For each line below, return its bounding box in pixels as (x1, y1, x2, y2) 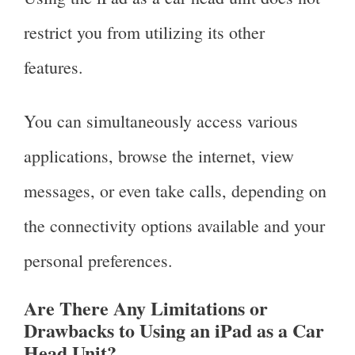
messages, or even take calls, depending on (24, 178, 326, 202)
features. (24, 55, 89, 78)
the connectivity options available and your (24, 213, 325, 237)
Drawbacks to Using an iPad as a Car (24, 316, 324, 345)
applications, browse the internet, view (24, 143, 294, 167)
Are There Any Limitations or (24, 294, 268, 323)
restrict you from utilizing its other (24, 20, 265, 44)
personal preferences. (24, 248, 173, 272)
